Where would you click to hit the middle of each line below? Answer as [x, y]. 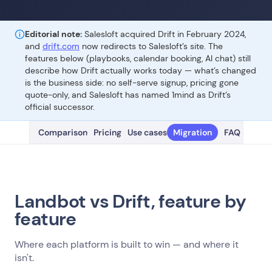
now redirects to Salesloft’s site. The [151, 46]
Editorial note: [53, 34]
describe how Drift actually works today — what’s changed [141, 70]
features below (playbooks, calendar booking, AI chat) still [138, 58]
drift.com [61, 46]
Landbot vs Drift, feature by [131, 202]
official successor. [60, 107]
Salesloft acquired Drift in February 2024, [164, 34]
